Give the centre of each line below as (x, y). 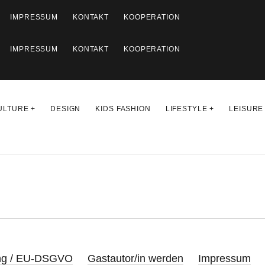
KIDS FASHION (123, 109)
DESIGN (66, 109)
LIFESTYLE (186, 109)
